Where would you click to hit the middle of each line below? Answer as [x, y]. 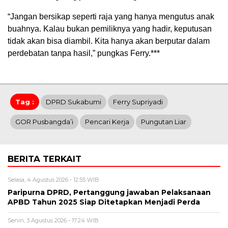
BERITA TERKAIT [45, 159]
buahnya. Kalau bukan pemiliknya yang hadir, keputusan [110, 28]
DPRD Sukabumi [74, 102]
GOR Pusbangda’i [44, 121]
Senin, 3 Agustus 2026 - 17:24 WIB [53, 220]
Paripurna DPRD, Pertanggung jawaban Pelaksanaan [109, 192]
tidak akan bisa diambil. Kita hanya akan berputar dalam [109, 41]
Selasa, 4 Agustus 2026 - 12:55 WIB [53, 179]
